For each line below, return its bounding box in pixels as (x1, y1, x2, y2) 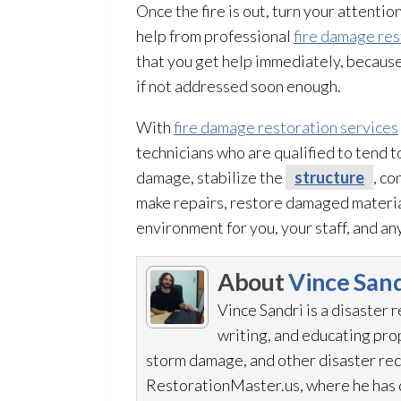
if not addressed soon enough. (136, 76, 341, 96)
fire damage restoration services (174, 117, 398, 137)
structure (294, 167, 364, 187)
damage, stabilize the (136, 167, 286, 187)
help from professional (136, 26, 294, 46)
